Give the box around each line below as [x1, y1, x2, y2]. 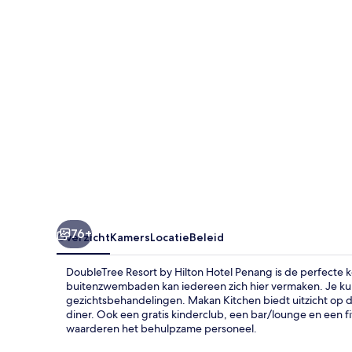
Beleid [189, 229, 224, 244]
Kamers [110, 229, 150, 244]
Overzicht [57, 229, 110, 244]
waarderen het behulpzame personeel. [66, 321, 257, 335]
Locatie [150, 229, 189, 244]
